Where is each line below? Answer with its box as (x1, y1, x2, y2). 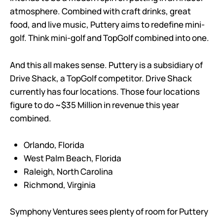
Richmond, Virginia (24, 179, 96, 190)
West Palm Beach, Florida (24, 152, 121, 164)
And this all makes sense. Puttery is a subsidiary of (10, 59, 203, 71)
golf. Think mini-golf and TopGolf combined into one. (10, 32, 211, 44)
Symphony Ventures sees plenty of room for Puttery (10, 205, 208, 217)
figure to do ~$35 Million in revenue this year (10, 99, 179, 110)
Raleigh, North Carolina (24, 165, 113, 177)
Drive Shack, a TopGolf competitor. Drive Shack (10, 72, 192, 84)
